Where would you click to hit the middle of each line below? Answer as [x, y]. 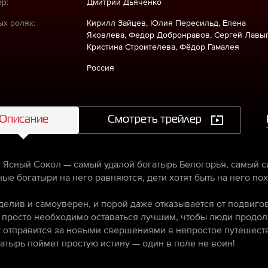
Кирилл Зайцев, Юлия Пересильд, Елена [166, 23]
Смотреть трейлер [154, 120]
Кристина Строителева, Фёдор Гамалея [163, 47]
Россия [100, 68]
